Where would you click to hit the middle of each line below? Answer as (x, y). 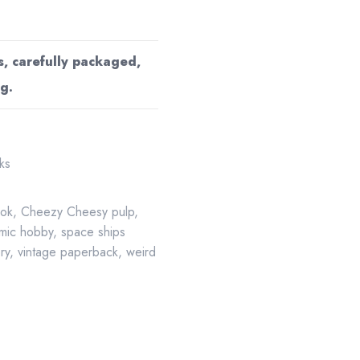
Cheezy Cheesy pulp (78, 212)
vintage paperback (68, 252)
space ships (94, 232)
